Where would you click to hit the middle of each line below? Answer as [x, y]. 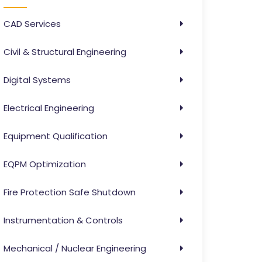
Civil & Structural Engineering [65, 52]
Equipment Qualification [56, 136]
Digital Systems [37, 80]
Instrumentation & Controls [63, 220]
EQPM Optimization [45, 164]
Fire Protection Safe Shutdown [70, 192]
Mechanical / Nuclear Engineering [75, 248]
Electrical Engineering [49, 108]
